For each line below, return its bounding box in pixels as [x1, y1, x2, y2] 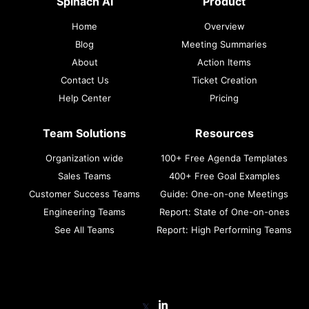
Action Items [197, 57, 252, 68]
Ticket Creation [191, 74, 257, 86]
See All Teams [54, 224, 115, 236]
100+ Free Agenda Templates [161, 152, 288, 164]
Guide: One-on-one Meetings [160, 188, 289, 200]
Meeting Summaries [181, 39, 268, 50]
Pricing [210, 92, 239, 104]
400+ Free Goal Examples [168, 170, 280, 182]
